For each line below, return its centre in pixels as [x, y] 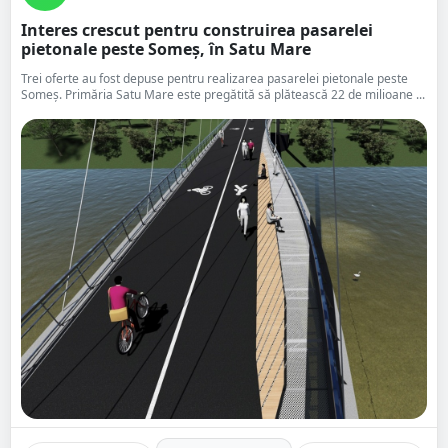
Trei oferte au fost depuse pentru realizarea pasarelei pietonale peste [214, 78]
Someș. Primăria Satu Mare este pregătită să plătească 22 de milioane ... [223, 94]
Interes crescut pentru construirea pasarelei [197, 30]
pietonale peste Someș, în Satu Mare [166, 49]
